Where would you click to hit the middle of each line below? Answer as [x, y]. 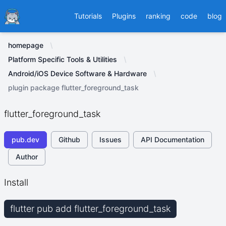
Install [16, 182]
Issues [110, 139]
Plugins [124, 16]
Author [27, 157]
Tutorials [88, 16]
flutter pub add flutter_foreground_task [90, 209]
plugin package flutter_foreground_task [73, 88]
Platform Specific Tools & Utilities [63, 59]
